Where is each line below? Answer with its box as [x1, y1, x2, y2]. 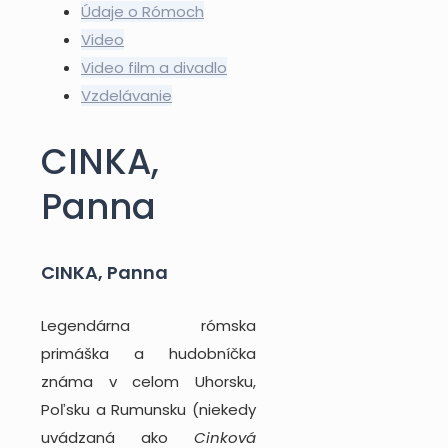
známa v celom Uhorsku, [41, 370, 257, 392]
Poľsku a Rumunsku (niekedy [41, 398, 257, 420]
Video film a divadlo [81, 56, 227, 78]
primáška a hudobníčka [41, 342, 257, 364]
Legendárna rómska [41, 314, 257, 336]
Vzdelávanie [81, 84, 172, 106]
